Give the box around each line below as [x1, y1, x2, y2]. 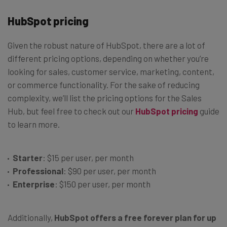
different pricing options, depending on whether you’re [8, 53, 209, 64]
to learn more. [8, 119, 60, 130]
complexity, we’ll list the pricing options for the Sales [8, 93, 202, 103]
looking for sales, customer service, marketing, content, [8, 66, 214, 77]
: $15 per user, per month [43, 153, 134, 163]
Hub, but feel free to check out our [8, 106, 135, 117]
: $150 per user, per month [55, 179, 150, 190]
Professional [13, 166, 63, 176]
